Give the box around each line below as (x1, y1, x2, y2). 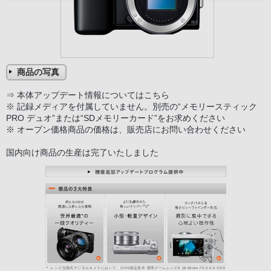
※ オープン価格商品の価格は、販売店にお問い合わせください (6, 125, 246, 135)
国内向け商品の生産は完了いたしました (6, 148, 158, 158)
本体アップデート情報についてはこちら (17, 90, 169, 100)
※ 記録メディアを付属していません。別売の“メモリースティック (6, 102, 257, 112)
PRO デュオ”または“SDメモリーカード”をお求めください (6, 113, 225, 123)
